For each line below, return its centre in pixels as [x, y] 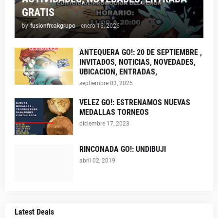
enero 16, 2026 [100, 26]
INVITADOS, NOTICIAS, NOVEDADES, [137, 62]
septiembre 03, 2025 [106, 83]
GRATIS [38, 12]
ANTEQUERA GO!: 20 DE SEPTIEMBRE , [141, 52]
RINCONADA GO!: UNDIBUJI [123, 149]
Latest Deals [34, 212]
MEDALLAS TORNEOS [114, 112]
